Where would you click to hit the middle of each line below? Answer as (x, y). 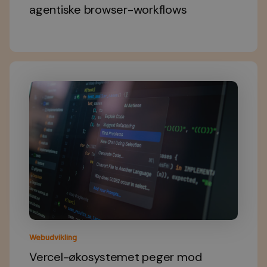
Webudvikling (53, 237)
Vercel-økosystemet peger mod (116, 257)
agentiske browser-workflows (108, 9)
